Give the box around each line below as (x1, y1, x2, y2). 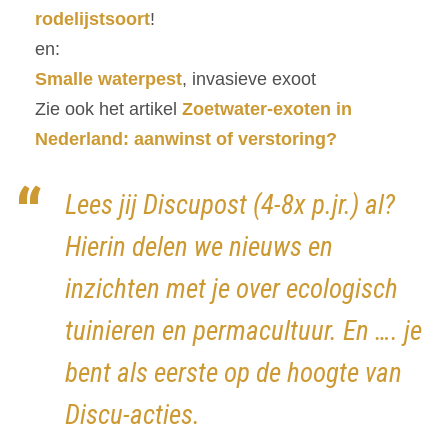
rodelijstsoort (35, 9, 150, 30)
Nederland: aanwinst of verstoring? (35, 129, 337, 150)
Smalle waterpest (35, 69, 182, 90)
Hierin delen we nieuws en (65, 231, 333, 264)
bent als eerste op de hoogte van (65, 357, 402, 390)
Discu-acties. (65, 399, 200, 432)
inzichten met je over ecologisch (65, 273, 398, 306)
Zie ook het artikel (35, 99, 182, 120)
